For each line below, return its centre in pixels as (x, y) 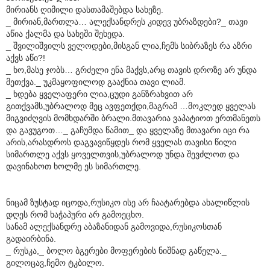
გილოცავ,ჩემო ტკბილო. (55, 262)
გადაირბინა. (31, 238)
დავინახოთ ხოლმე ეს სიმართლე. (74, 166)
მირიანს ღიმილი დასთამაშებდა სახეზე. (85, 9)
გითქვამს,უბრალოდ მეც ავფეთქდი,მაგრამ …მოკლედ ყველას (131, 106)
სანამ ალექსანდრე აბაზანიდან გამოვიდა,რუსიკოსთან (114, 226)
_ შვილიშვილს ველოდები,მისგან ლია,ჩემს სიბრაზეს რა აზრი (129, 46)
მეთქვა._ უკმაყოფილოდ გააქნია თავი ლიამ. (96, 82)
